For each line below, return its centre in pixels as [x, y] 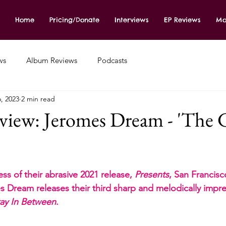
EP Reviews [182, 20]
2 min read [38, 99]
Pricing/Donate [74, 20]
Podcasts [112, 60]
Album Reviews [52, 60]
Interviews [132, 20]
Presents [152, 175]
